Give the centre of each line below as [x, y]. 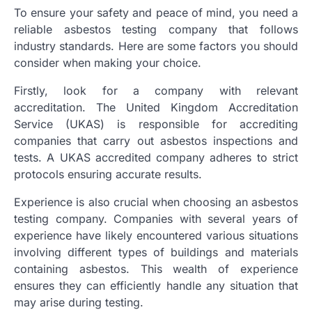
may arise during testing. [79, 303]
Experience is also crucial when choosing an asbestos [156, 202]
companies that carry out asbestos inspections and [156, 141]
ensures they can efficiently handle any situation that [156, 286]
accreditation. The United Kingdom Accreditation [156, 108]
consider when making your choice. [108, 63]
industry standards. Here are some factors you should [156, 46]
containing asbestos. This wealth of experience [156, 269]
